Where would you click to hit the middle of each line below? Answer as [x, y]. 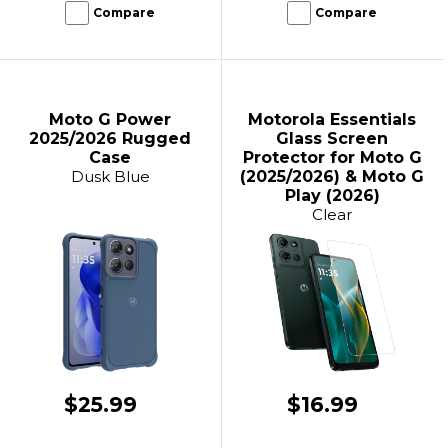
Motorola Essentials [332, 119]
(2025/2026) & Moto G [332, 176]
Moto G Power [110, 119]
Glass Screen [332, 138]
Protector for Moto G [332, 157]
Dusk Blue [110, 176]
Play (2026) [332, 195]
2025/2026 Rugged [110, 138]
